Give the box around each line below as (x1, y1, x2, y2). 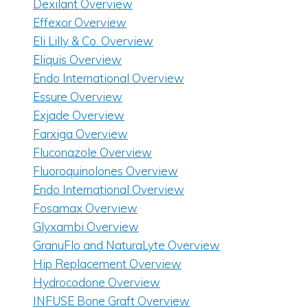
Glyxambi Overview (33, 219, 139, 234)
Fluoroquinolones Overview (33, 164, 178, 179)
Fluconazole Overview (33, 145, 152, 160)
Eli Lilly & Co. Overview (33, 34, 153, 49)
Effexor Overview (33, 15, 126, 30)
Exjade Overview (33, 108, 124, 123)
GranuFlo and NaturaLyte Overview (33, 238, 220, 253)
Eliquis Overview (33, 52, 122, 67)
